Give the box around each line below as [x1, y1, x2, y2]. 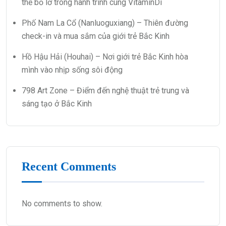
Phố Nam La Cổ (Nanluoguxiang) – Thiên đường [22, 18, 188, 28]
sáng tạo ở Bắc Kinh [22, 99, 92, 109]
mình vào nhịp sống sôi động [22, 65, 123, 75]
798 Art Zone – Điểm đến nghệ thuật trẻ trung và [22, 86, 189, 96]
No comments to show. [22, 198, 102, 208]
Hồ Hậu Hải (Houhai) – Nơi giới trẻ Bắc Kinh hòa [22, 52, 188, 62]
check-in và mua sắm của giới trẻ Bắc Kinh [22, 31, 169, 41]
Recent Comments [22, 160, 116, 174]
